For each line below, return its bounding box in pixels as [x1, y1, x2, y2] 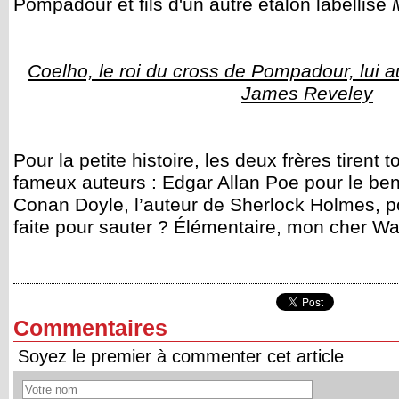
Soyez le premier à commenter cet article [18, 346, 344, 366]
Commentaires [13, 316, 167, 340]
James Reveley [241, 83, 373, 104]
